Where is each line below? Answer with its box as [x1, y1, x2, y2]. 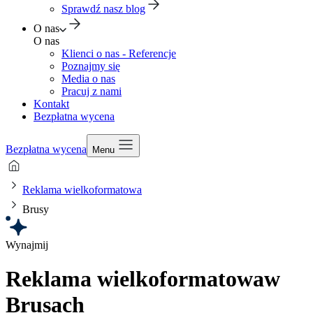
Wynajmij [6, 239, 48, 251]
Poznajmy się [61, 60, 120, 72]
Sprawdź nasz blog [61, 3, 145, 15]
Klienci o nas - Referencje [61, 48, 176, 59]
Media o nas [61, 73, 115, 85]
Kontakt [34, 98, 69, 110]
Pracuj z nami [61, 85, 122, 97]
